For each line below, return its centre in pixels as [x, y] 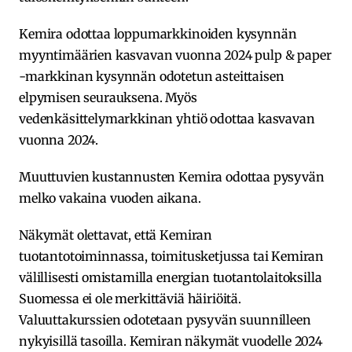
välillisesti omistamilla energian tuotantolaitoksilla [170, 277]
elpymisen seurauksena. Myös [108, 97]
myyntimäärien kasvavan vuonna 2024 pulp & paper [175, 55]
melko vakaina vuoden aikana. [110, 198]
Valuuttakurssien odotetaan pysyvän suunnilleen [165, 319]
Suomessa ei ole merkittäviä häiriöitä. [130, 298]
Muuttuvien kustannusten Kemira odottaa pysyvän [172, 176]
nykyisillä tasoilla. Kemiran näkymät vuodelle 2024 [170, 341]
